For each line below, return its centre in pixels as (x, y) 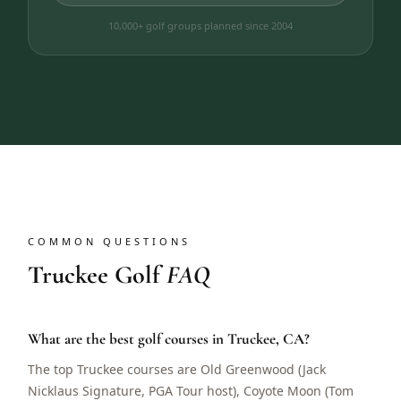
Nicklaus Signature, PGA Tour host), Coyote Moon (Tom (191, 391)
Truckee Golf (98, 275)
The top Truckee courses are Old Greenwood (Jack (177, 369)
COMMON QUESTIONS (110, 241)
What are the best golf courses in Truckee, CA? (169, 339)
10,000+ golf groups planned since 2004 (200, 26)
